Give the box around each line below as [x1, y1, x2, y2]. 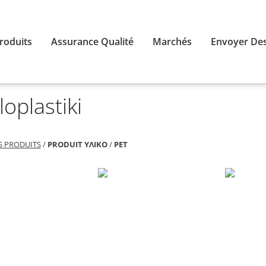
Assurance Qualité [51, 34, 134, 48]
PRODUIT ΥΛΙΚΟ [47, 139, 107, 150]
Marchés [153, 34, 192, 48]
